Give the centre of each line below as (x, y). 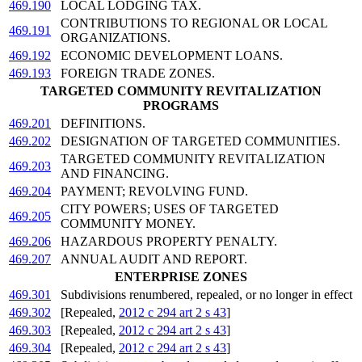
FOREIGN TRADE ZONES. (138, 74)
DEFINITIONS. (103, 124)
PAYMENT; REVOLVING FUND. (154, 192)
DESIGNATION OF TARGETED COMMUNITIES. (200, 141)
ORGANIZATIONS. (116, 38)
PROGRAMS (181, 106)
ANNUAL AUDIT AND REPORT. (154, 259)
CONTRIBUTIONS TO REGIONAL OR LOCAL (194, 23)
